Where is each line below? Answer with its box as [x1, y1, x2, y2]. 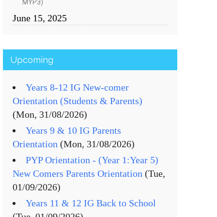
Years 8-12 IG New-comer [26, 82, 129, 93]
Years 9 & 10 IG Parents [26, 125, 121, 136]
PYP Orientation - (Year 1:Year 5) [26, 155, 158, 165]
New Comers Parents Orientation [13, 168, 142, 179]
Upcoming [10, 55, 53, 65]
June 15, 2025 [13, 13, 67, 23]
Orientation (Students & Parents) [13, 95, 142, 106]
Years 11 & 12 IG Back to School [26, 198, 156, 208]
